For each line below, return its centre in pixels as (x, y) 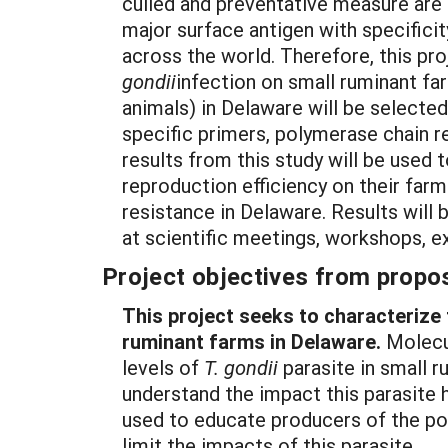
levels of (163, 367)
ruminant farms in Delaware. (251, 341)
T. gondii (241, 367)
